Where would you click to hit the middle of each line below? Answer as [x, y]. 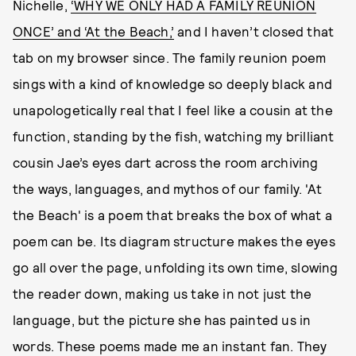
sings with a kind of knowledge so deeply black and [173, 83]
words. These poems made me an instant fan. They [170, 346]
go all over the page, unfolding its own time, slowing [176, 267]
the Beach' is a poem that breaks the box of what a [173, 215]
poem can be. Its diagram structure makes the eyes [174, 241]
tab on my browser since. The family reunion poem [170, 57]
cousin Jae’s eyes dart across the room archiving [166, 162]
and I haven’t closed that [254, 31]
